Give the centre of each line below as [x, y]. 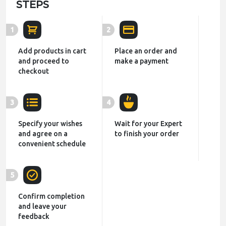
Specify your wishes [50, 124]
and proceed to [44, 61]
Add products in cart [52, 51]
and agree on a [43, 134]
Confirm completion [51, 196]
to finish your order [147, 134]
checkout [34, 71]
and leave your [42, 207]
